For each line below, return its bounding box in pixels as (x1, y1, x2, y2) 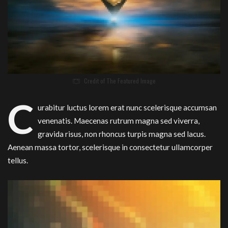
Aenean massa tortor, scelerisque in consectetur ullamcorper (8, 142, 213, 152)
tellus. (8, 156, 28, 165)
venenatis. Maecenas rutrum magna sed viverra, (37, 116, 199, 126)
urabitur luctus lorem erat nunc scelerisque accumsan (37, 103, 217, 112)
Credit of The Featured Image (84, 76, 156, 85)
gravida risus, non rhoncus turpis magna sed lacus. (37, 129, 206, 139)
